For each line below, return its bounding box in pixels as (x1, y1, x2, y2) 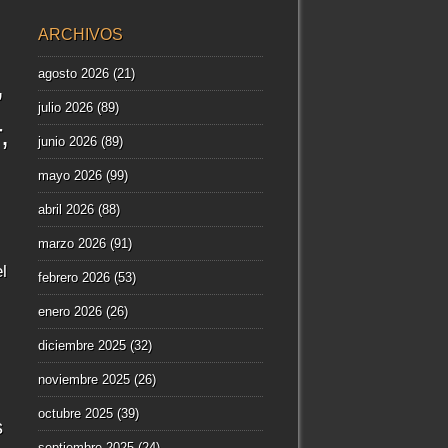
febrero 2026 (38, 270, 111, 286)
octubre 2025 (38, 406, 114, 422)
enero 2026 (38, 304, 103, 320)
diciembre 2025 (38, 338, 127, 354)
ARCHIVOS (38, 26, 124, 44)
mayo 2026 (38, 168, 103, 184)
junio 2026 (38, 134, 98, 150)
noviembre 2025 (38, 372, 131, 388)
